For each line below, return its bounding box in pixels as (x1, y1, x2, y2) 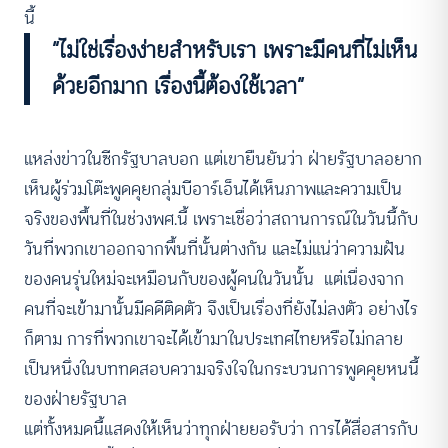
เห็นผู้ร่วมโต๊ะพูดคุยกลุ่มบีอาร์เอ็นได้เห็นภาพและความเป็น (24, 175, 402, 204)
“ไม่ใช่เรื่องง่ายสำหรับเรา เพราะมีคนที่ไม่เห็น (52, 33, 418, 68)
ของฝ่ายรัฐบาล (24, 385, 127, 414)
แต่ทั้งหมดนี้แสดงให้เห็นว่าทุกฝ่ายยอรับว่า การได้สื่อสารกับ (24, 415, 418, 444)
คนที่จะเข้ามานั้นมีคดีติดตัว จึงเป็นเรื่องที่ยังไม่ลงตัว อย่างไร (24, 295, 418, 324)
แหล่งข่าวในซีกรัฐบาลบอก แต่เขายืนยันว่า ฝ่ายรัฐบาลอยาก (24, 145, 422, 174)
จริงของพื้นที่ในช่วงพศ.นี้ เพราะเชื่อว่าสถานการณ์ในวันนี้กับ (24, 205, 418, 234)
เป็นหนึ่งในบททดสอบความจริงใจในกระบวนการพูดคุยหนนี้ (24, 355, 419, 384)
